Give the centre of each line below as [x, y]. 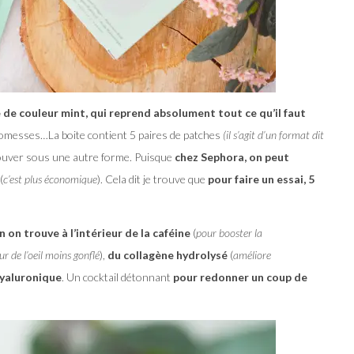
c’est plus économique [50, 179]
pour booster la [229, 232]
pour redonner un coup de [239, 277]
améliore [252, 254]
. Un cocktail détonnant [116, 277]
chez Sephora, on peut [231, 156]
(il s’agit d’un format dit [273, 134]
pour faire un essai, [257, 179]
